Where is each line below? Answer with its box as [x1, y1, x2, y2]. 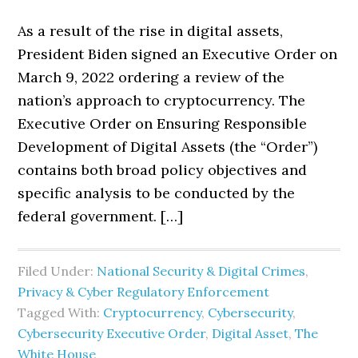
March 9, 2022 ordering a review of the [18, 68, 285, 86]
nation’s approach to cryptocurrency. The [18, 91, 306, 109]
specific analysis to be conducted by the [18, 184, 296, 202]
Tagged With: [18, 304, 104, 320]
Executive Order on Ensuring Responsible [18, 114, 308, 133]
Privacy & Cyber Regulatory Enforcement [18, 284, 270, 300]
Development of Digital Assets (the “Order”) [18, 137, 318, 156]
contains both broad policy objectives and [18, 161, 308, 179]
